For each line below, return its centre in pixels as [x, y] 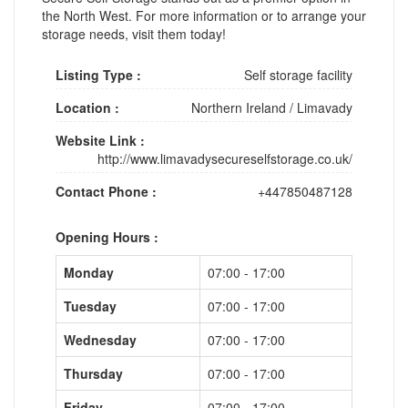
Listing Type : [98, 74]
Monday [89, 272]
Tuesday [90, 306]
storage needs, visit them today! [134, 33]
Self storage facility [298, 74]
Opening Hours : [107, 236]
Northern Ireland [239, 107]
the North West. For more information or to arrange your [204, 15]
